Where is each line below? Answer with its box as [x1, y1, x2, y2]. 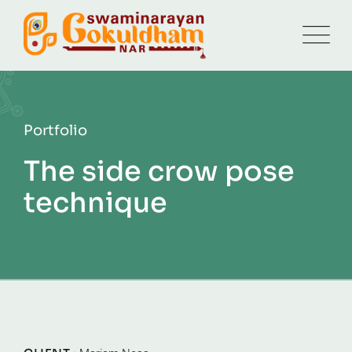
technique [24, 185, 167, 220]
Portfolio [24, 122, 87, 139]
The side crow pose [24, 154, 295, 189]
